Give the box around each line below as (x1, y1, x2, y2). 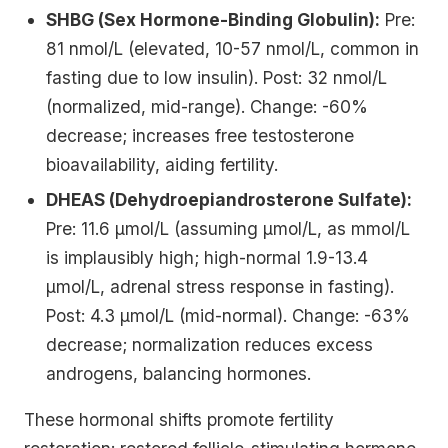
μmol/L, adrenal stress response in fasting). (46, 275, 395, 297)
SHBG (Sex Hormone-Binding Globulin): (46, 8, 381, 30)
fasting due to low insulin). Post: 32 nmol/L (46, 66, 388, 88)
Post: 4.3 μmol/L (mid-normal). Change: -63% (46, 304, 411, 326)
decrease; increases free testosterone (46, 124, 355, 146)
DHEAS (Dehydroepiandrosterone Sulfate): (46, 188, 413, 210)
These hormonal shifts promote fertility (24, 409, 334, 431)
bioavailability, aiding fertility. (46, 153, 279, 175)
